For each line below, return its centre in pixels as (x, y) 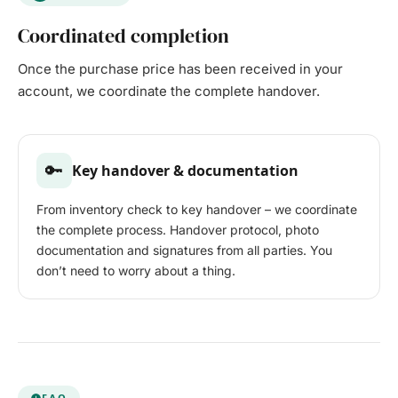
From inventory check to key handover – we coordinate (197, 210)
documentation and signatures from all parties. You (184, 251)
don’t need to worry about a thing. (136, 271)
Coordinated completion (123, 36)
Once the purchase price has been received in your (180, 69)
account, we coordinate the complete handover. (169, 92)
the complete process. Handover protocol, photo (178, 230)
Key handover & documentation (185, 170)
